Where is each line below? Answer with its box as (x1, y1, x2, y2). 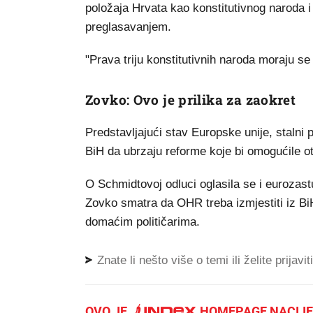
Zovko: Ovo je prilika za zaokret (85, 91, 296, 108)
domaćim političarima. (85, 215, 200, 228)
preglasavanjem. (85, 20, 171, 34)
